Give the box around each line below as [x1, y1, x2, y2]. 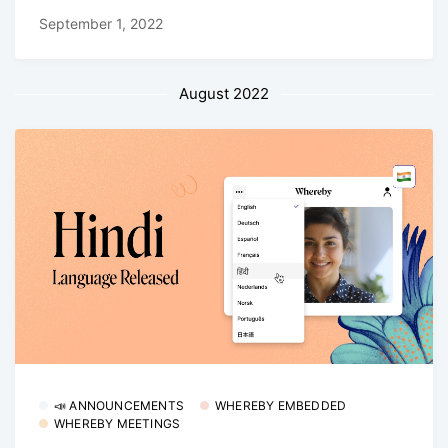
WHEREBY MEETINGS [54, 415, 181, 431]
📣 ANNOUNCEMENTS [54, 397, 184, 413]
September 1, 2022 [39, 15, 163, 33]
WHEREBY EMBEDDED [215, 397, 347, 413]
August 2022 [179, 84, 269, 104]
